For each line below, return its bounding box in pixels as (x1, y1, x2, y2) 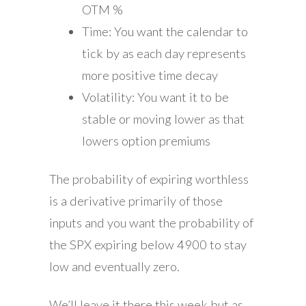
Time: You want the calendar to (82, 23, 248, 39)
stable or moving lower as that (82, 111, 245, 126)
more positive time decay (82, 67, 218, 83)
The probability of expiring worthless (49, 171, 249, 186)
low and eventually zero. (49, 258, 180, 274)
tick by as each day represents (82, 45, 246, 61)
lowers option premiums (82, 133, 210, 148)
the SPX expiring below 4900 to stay (49, 236, 247, 252)
